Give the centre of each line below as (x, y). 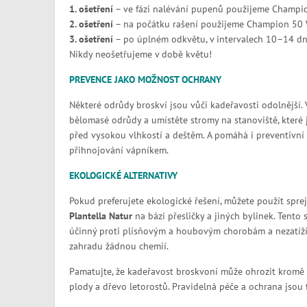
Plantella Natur (102, 216)
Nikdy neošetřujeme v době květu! (140, 54)
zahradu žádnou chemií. (119, 246)
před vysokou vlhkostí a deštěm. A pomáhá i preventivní (186, 135)
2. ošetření (91, 24)
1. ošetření (91, 9)
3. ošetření (91, 39)
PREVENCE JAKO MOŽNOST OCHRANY (145, 79)
